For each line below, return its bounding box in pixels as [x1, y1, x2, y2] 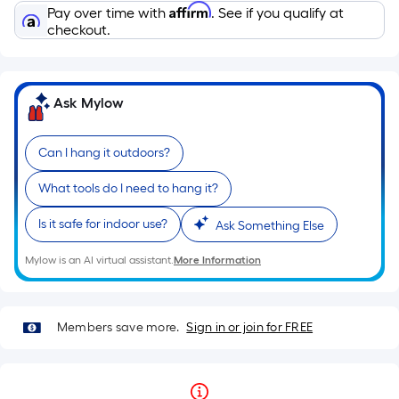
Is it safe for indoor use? [38, 216, 167, 232]
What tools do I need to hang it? [38, 181, 218, 196]
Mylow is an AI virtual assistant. [25, 254, 174, 266]
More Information [174, 254, 261, 266]
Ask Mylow [53, 94, 124, 111]
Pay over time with [47, 4, 169, 21]
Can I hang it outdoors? [38, 145, 170, 160]
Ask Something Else [216, 218, 324, 233]
